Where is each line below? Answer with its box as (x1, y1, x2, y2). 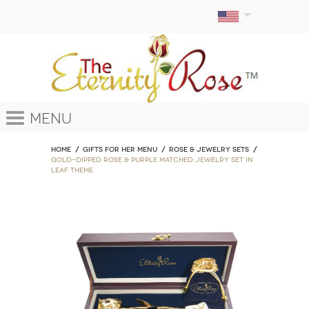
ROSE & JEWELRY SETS (168, 145, 249, 154)
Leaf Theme (50, 166, 93, 175)
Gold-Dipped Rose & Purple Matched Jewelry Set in (50, 155, 253, 164)
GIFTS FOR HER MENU (82, 145, 157, 154)
